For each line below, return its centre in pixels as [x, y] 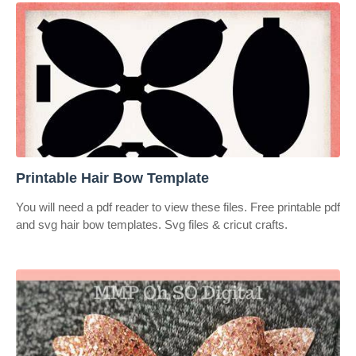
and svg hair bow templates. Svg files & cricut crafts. [152, 224]
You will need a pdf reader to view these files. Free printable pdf [178, 207]
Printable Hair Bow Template [112, 178]
